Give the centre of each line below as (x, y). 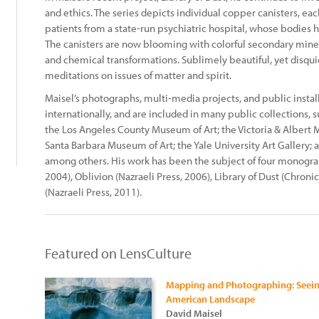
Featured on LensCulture (118, 253)
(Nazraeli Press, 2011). (93, 192)
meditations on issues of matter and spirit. (138, 75)
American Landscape (210, 299)
